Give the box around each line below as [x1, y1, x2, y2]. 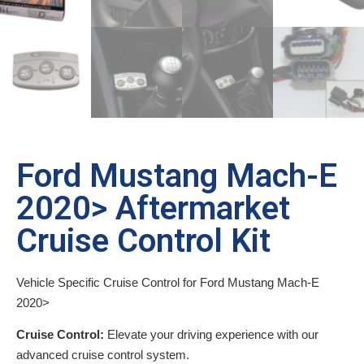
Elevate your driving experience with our [104, 327, 318, 341]
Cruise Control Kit [16, 221, 271, 260]
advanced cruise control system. [16, 347, 189, 362]
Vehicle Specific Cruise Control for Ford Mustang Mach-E [16, 275, 319, 289]
